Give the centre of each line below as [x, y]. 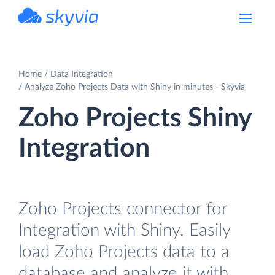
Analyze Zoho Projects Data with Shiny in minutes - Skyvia [135, 87]
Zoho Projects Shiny [135, 118]
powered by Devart [72, 30]
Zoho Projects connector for [123, 209]
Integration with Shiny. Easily [124, 230]
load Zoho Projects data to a [124, 252]
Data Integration [82, 74]
